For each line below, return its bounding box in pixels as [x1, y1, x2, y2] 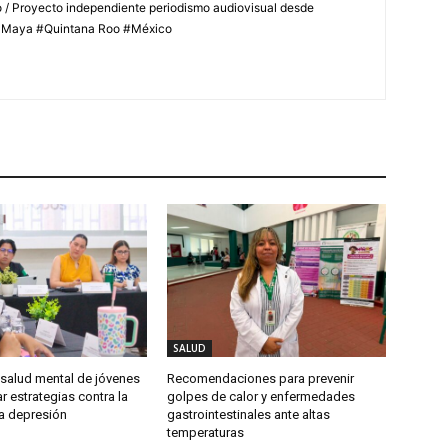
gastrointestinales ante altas [167, 406, 331, 422]
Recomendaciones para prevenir [167, 370, 355, 386]
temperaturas [167, 424, 245, 440]
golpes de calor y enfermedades [167, 388, 356, 404]
